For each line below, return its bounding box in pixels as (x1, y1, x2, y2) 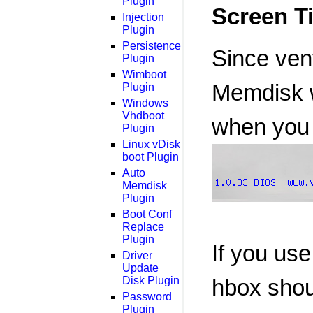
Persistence (122, 39, 181, 52)
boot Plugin (122, 150, 179, 163)
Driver (122, 249, 152, 261)
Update (122, 261, 159, 274)
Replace (122, 220, 164, 233)
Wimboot (122, 68, 166, 80)
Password (122, 290, 172, 303)
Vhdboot (122, 109, 164, 122)
